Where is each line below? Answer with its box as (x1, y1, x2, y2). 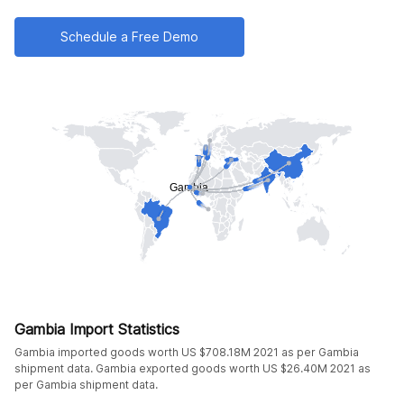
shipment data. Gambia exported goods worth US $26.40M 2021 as (14, 361, 371, 375)
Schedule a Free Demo (60, 28, 198, 44)
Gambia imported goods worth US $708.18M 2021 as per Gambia (14, 344, 359, 359)
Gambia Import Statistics (14, 319, 179, 338)
